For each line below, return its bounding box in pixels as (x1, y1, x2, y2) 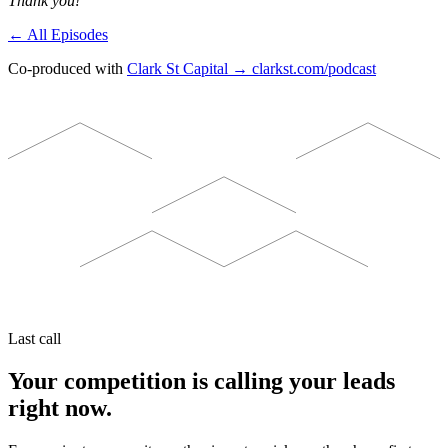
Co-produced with (8, 60, 123, 78)
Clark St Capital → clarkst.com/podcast (127, 60, 376, 78)
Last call (8, 330, 61, 348)
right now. (8, 395, 112, 422)
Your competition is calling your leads (8, 368, 395, 395)
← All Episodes (8, 26, 108, 44)
